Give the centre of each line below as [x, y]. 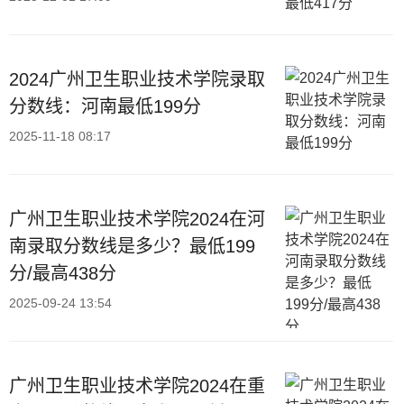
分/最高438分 [63, 273]
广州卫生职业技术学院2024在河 [137, 219]
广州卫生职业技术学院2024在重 [137, 386]
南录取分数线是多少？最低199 [132, 246]
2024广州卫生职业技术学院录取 [137, 79]
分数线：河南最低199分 [105, 106]
